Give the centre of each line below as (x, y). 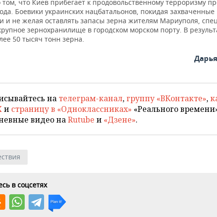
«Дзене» (120, 120)
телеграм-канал (91, 99)
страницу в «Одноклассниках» (71, 109)
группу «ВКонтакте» (166, 99)
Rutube (81, 120)
